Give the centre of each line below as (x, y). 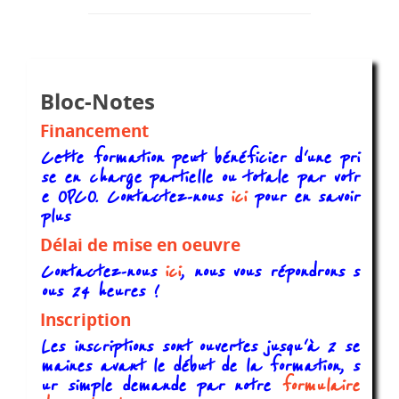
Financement (94, 131)
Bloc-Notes (98, 102)
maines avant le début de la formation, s (199, 367)
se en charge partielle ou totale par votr (199, 178)
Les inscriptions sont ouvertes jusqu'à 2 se (199, 347)
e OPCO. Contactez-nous (135, 198)
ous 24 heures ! (99, 292)
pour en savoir (302, 198)
